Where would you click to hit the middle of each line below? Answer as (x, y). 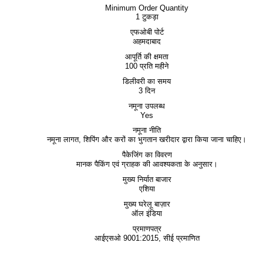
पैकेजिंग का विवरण (147, 155)
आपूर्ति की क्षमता (147, 57)
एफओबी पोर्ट (147, 32)
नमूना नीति (147, 130)
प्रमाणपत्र (147, 229)
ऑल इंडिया (147, 213)
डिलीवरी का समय (147, 81)
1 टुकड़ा (147, 17)
